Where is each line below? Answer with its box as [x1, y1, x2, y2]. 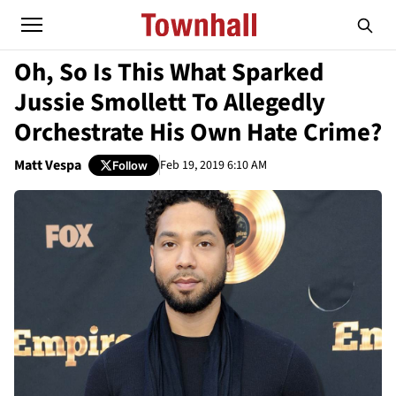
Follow [112, 157, 148, 172]
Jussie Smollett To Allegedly [14, 85, 325, 120]
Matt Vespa [14, 156, 81, 175]
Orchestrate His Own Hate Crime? [14, 115, 382, 150]
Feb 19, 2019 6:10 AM [160, 156, 267, 174]
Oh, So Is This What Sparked [14, 55, 324, 90]
